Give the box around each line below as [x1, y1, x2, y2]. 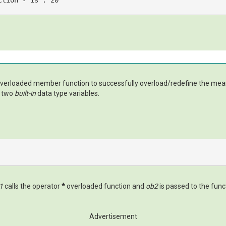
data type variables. [36, 89, 99, 98]
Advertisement [89, 212, 137, 221]
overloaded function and [65, 182, 146, 191]
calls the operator [3, 182, 62, 191]
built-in [15, 89, 36, 98]
